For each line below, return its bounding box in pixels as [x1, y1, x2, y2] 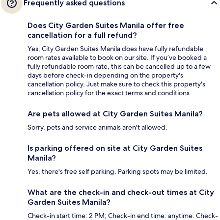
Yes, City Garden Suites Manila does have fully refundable [27, 44, 203, 54]
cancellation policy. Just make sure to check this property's [27, 80, 205, 89]
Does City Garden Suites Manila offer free [27, 21, 184, 30]
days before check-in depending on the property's [27, 71, 183, 80]
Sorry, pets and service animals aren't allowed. [27, 123, 167, 132]
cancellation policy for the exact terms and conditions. [27, 88, 192, 98]
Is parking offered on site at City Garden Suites [27, 143, 202, 153]
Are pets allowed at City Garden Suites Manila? [27, 109, 203, 119]
